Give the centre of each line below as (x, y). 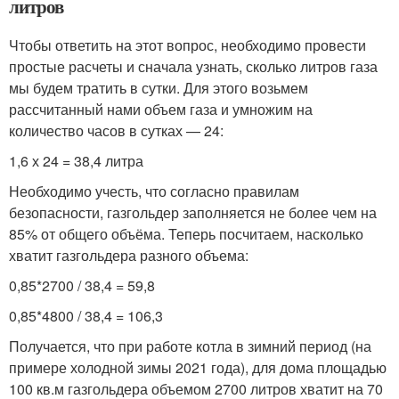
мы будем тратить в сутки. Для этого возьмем (159, 87)
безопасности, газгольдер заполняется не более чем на (193, 212)
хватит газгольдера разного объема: (129, 255)
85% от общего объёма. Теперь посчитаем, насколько (186, 233)
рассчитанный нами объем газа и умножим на (161, 109)
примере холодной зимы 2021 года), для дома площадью (198, 367)
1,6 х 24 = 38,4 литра (76, 160)
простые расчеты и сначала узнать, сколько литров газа (193, 66)
